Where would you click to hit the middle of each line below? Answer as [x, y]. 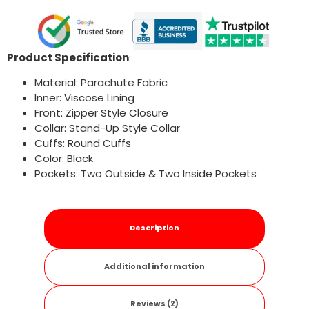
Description [154, 228]
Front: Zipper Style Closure [101, 112]
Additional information [154, 267]
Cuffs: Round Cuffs [83, 143]
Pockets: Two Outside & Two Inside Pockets [146, 173]
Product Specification [68, 57]
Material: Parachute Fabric [101, 82]
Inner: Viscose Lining [84, 97]
